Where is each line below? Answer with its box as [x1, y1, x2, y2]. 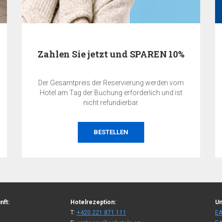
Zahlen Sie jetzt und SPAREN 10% [38, 48, 184, 60]
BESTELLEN [94, 128, 128, 136]
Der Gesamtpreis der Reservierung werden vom [38, 78, 184, 87]
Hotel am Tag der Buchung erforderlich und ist [40, 88, 182, 97]
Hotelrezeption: [70, 198, 116, 206]
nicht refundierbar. [83, 98, 139, 107]
